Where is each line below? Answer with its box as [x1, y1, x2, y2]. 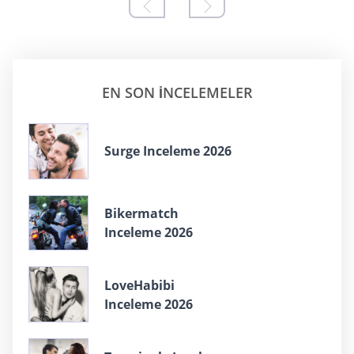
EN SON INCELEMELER [101, 82, 253, 102]
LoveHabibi [104, 276, 175, 294]
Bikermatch [104, 204, 179, 222]
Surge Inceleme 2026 [104, 142, 232, 160]
